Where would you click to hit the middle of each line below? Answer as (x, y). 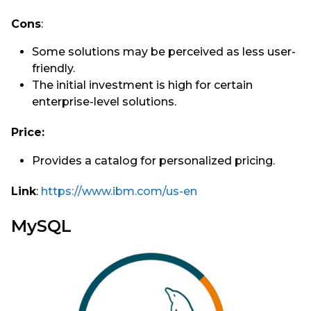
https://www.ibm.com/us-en (119, 191)
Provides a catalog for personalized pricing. (155, 160)
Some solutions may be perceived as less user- (164, 52)
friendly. (53, 69)
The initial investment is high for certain (142, 85)
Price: (28, 133)
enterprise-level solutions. (104, 102)
